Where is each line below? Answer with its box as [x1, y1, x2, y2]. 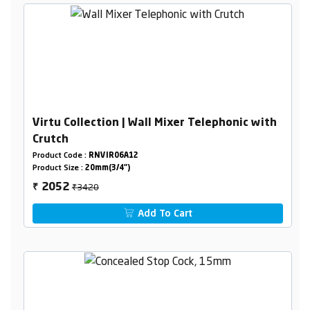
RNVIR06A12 [88, 152, 138, 160]
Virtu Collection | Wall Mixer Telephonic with [32, 117, 277, 129]
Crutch [32, 134, 69, 145]
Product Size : [32, 164, 85, 172]
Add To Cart [135, 208, 193, 219]
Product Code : [32, 152, 89, 160]
